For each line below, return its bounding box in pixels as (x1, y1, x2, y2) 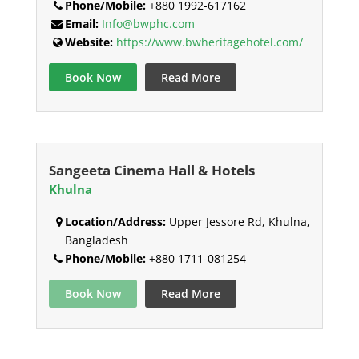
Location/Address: (64, 214, 166, 230)
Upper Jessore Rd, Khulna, (165, 214, 310, 230)
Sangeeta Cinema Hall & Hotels (48, 161, 255, 180)
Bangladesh (64, 232, 128, 248)
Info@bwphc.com (101, 16, 195, 32)
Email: (64, 16, 99, 32)
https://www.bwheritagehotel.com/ (115, 34, 303, 50)
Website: (64, 34, 113, 50)
